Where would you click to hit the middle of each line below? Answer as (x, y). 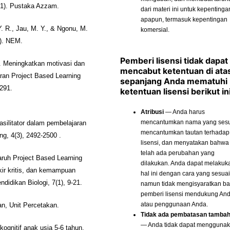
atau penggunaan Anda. (174, 204)
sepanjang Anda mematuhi (174, 81)
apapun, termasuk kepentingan (184, 19)
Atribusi (152, 112)
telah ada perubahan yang (178, 153)
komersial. (155, 30)
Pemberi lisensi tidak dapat (174, 60)
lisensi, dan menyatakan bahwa (185, 142)
